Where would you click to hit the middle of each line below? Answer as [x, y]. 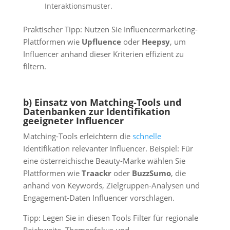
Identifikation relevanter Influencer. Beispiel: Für [108, 148]
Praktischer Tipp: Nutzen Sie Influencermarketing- [110, 29]
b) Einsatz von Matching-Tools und [102, 102]
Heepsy [156, 42]
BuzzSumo [151, 173]
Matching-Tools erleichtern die [78, 136]
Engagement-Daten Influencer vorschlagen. [99, 198]
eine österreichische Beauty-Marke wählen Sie [104, 161]
